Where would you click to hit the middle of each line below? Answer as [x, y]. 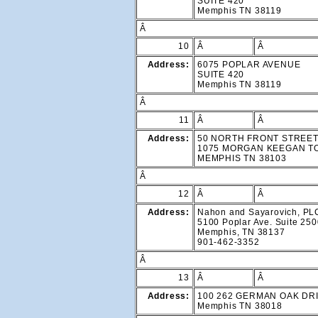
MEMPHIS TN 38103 [242, 159]
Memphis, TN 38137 [241, 232]
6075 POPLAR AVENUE [249, 65]
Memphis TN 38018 [240, 306]
